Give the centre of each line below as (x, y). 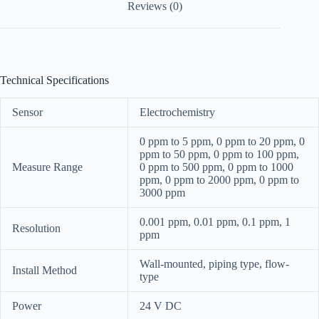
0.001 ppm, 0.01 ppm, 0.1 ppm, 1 (215, 221)
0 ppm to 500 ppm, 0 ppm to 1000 (216, 167)
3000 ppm (162, 192)
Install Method (45, 270)
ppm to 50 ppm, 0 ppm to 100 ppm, (219, 154)
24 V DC (161, 305)
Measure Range (47, 167)
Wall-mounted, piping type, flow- (214, 263)
